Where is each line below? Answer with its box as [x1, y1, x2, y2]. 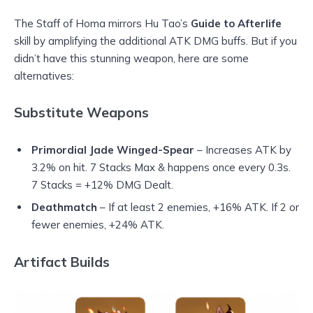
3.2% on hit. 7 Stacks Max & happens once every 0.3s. [31, 161, 291, 175]
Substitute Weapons [14, 104, 152, 122]
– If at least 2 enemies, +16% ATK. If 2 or [100, 200, 299, 214]
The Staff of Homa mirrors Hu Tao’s [14, 17, 191, 31]
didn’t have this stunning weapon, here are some [14, 52, 249, 66]
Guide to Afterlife [191, 17, 282, 31]
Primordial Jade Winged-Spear [31, 143, 194, 157]
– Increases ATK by [194, 143, 291, 157]
